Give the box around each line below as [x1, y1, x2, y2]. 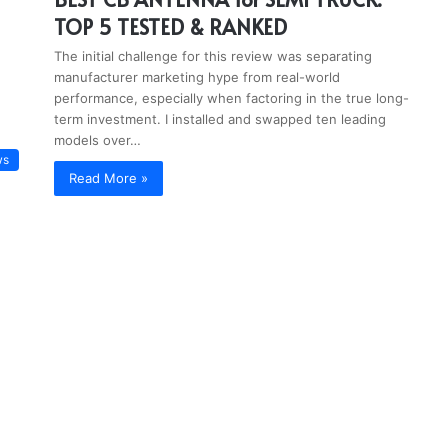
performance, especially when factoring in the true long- [54, 90, 409, 106]
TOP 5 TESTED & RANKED [54, 13, 287, 41]
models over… [54, 132, 141, 148]
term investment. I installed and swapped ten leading [54, 111, 386, 127]
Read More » [69, 170, 148, 186]
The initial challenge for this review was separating [54, 48, 372, 64]
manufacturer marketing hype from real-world [54, 69, 340, 85]
